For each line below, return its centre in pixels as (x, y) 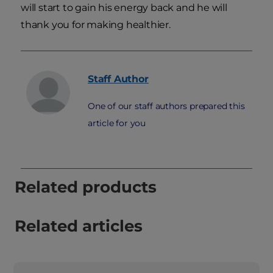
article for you (117, 123)
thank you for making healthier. (96, 25)
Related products (86, 187)
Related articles (79, 226)
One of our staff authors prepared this (166, 106)
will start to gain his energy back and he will (124, 8)
